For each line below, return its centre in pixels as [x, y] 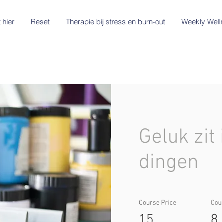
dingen [169, 163]
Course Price [158, 203]
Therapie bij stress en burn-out [115, 22]
